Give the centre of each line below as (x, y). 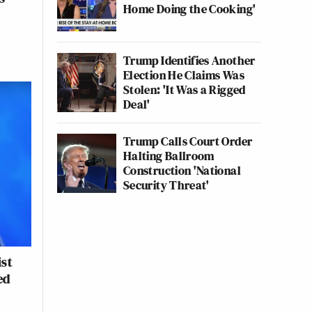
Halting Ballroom (169, 156)
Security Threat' (166, 185)
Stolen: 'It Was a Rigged (185, 89)
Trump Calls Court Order (188, 141)
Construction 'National (182, 170)
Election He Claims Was (184, 75)
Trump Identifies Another (189, 60)
